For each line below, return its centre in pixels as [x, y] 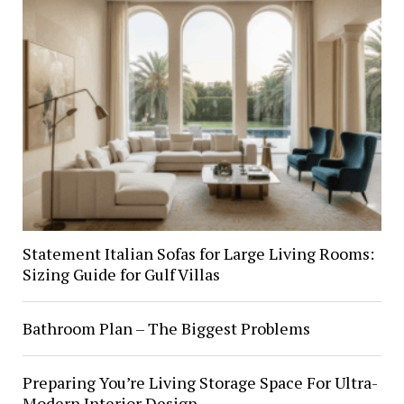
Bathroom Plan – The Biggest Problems [166, 328]
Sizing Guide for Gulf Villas [121, 274]
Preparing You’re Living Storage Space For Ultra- [200, 382]
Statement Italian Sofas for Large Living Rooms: [198, 253]
